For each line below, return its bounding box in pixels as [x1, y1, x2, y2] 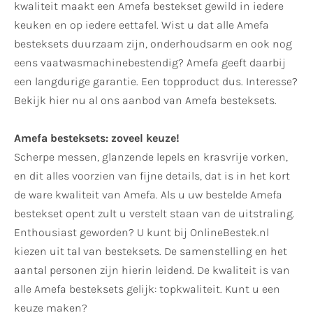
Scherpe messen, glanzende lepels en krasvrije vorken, [14, 150, 288, 164]
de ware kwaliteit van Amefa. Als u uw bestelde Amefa [14, 188, 282, 202]
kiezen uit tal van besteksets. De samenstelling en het [14, 245, 287, 259]
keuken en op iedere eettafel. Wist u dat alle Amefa [14, 18, 269, 32]
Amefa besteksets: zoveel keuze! [14, 131, 180, 145]
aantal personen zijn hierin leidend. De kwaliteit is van [14, 263, 290, 277]
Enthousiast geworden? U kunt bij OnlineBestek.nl [14, 226, 269, 240]
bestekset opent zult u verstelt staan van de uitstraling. [14, 207, 295, 221]
